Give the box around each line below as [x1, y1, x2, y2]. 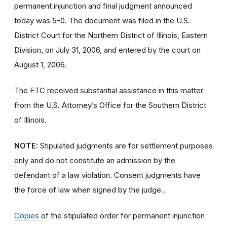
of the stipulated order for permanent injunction [39, 210, 205, 220]
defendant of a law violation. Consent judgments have [14, 170, 201, 180]
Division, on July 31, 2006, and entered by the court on [14, 45, 201, 55]
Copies [14, 210, 39, 220]
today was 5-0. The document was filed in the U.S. [14, 15, 190, 25]
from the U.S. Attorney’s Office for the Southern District [14, 100, 206, 110]
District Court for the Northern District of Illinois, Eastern [14, 30, 208, 40]
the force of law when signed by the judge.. [14, 184, 165, 195]
